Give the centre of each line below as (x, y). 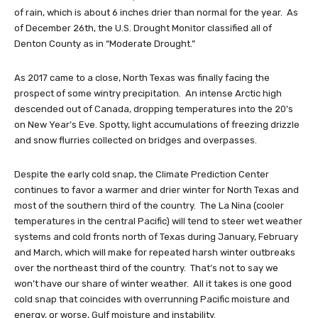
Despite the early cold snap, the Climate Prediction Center (142, 175)
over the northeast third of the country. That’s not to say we (146, 268)
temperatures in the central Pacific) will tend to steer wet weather (158, 221)
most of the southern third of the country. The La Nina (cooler (149, 206)
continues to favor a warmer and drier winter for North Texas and (157, 190)
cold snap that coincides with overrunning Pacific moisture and (152, 300)
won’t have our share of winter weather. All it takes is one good (153, 284)
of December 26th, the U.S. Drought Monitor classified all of (143, 28)
